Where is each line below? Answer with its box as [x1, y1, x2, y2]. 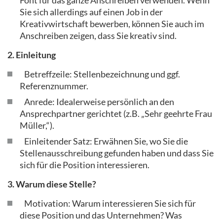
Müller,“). [20, 120, 54, 131]
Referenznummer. [20, 80, 88, 91]
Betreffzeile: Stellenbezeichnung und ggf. [20, 69, 180, 79]
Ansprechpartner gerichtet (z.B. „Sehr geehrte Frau [20, 108, 212, 119]
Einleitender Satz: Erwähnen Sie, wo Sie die [20, 136, 188, 147]
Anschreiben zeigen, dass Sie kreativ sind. [20, 30, 177, 41]
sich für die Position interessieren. [20, 159, 149, 170]
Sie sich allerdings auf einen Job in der [20, 6, 163, 17]
